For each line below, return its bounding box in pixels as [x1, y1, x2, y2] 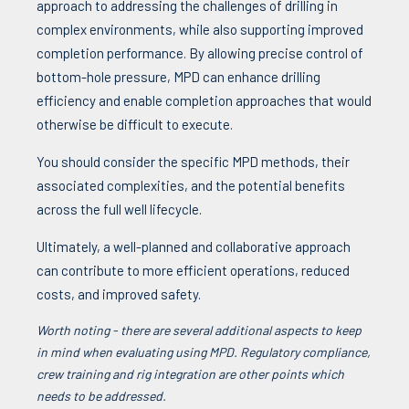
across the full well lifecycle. [37, 200, 202, 217]
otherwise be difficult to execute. [37, 115, 233, 132]
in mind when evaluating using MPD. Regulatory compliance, [37, 343, 371, 360]
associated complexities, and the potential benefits [37, 176, 345, 194]
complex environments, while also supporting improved [37, 20, 363, 37]
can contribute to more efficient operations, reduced [37, 261, 350, 278]
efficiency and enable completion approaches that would [37, 91, 372, 109]
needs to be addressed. [37, 387, 166, 404]
